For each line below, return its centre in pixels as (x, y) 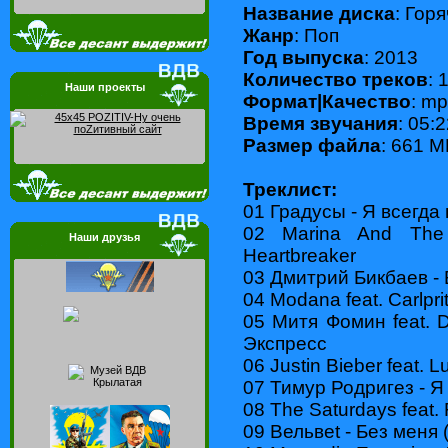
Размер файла (312, 145)
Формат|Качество (327, 101)
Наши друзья (104, 237)
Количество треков (335, 79)
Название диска (319, 13)
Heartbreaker (299, 255)
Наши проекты (104, 87)
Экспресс (285, 343)
